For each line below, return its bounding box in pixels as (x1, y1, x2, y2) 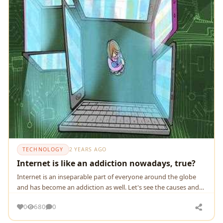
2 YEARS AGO (69, 145, 107, 153)
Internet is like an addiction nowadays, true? (16, 158, 196, 169)
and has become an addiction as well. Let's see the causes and (16, 183, 199, 192)
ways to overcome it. (16, 193, 78, 203)
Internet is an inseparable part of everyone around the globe (16, 172, 196, 182)
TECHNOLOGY (22, 145, 64, 153)
